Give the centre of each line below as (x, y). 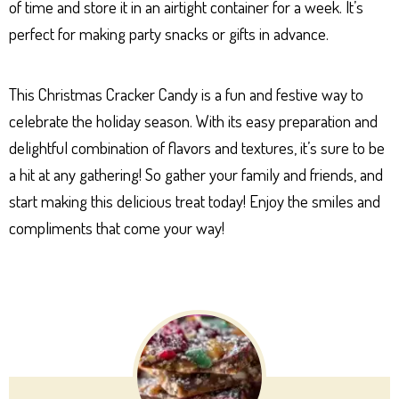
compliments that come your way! (117, 227)
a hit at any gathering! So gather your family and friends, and (196, 174)
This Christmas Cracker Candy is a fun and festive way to (186, 94)
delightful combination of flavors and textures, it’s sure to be (197, 147)
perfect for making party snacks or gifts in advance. (169, 33)
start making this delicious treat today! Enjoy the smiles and (195, 200)
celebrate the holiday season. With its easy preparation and (193, 120)
